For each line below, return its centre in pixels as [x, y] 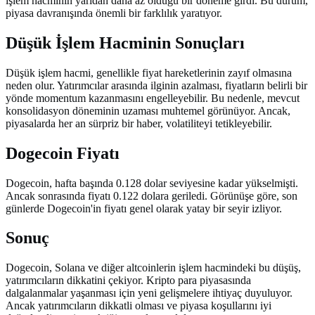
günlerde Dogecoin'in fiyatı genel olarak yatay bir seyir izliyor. [144, 208]
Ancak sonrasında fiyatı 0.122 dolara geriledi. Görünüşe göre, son [152, 195]
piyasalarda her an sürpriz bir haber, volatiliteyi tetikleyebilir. [139, 123]
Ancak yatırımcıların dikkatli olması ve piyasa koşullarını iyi [139, 306]
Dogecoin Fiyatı [63, 153]
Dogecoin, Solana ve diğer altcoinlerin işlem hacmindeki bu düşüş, [153, 268]
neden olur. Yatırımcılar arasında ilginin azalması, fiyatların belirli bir [156, 85]
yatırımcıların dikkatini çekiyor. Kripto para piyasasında [128, 281]
